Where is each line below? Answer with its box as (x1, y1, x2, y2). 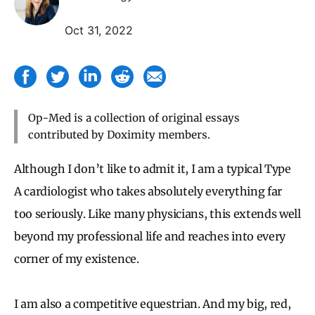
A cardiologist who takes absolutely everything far (14, 184, 282, 198)
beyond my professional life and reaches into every (14, 229, 285, 243)
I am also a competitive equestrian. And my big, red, (14, 296, 291, 311)
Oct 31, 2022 (65, 22, 133, 37)
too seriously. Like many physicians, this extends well (14, 206, 301, 221)
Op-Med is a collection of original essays (28, 110, 240, 124)
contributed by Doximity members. (28, 127, 210, 141)
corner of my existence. (14, 251, 139, 266)
